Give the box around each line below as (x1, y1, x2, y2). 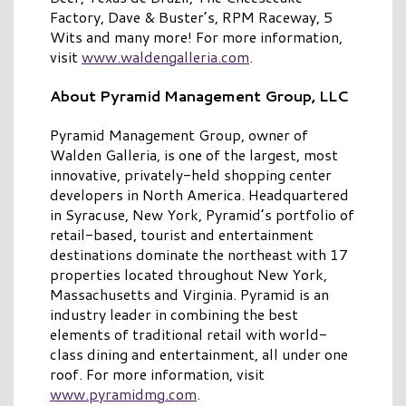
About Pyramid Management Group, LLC (50, 84, 348, 106)
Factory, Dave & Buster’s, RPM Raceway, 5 (50, 5, 333, 27)
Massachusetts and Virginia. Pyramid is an (50, 283, 329, 304)
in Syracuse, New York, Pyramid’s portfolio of (50, 203, 354, 225)
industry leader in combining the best (50, 303, 298, 324)
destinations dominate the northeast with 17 (50, 243, 348, 265)
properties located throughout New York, (50, 263, 327, 285)
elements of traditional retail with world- (50, 323, 327, 344)
